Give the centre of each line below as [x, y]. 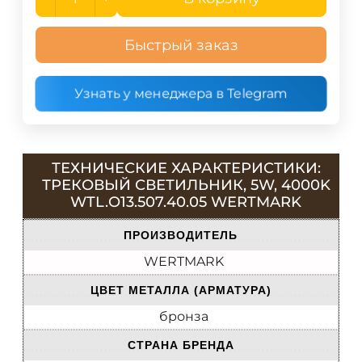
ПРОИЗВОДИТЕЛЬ [181, 236]
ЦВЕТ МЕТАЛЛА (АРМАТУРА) [181, 290]
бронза [184, 317]
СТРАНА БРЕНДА [181, 345]
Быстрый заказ [181, 45]
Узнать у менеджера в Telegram [181, 94]
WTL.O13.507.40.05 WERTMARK [186, 202]
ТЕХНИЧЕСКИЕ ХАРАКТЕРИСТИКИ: [186, 168]
